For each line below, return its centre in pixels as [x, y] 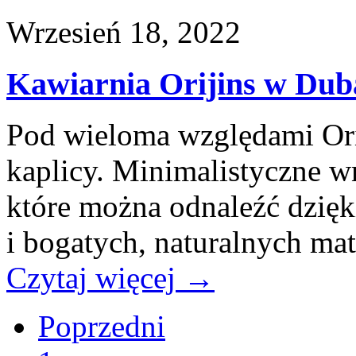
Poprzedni [102, 327]
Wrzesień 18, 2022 [124, 32]
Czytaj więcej [95, 278]
